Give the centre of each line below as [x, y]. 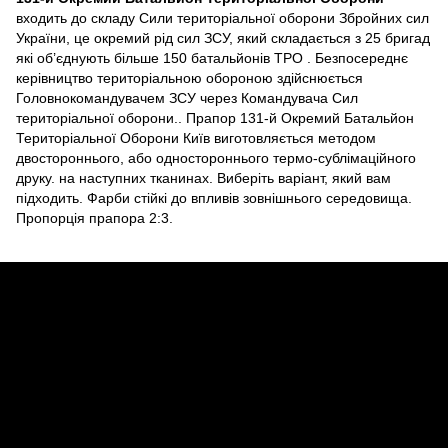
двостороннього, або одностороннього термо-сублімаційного [216, 158]
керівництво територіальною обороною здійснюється [189, 78]
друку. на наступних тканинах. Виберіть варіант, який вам [203, 178]
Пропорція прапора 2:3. [94, 218]
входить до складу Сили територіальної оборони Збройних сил [222, 18]
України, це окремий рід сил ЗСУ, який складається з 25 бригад [223, 38]
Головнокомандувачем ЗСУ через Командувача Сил [187, 98]
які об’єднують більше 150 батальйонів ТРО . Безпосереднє [212, 58]
